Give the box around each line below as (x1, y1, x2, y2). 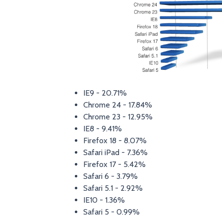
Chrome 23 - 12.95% (83, 112, 153, 122)
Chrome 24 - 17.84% (83, 100, 152, 110)
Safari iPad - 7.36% (83, 148, 148, 158)
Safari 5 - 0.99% (83, 207, 140, 217)
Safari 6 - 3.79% (83, 171, 138, 181)
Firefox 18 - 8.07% (83, 136, 147, 146)
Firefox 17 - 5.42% (83, 160, 146, 169)
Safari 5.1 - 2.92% (83, 183, 143, 193)
